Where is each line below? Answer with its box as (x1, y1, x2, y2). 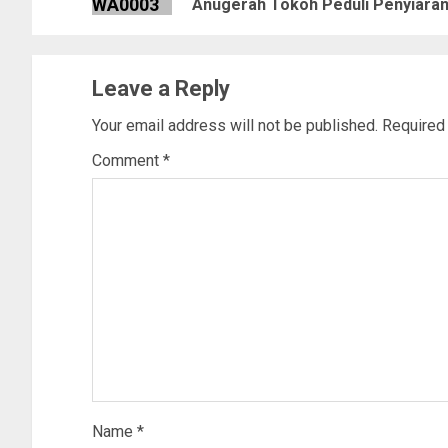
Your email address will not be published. (92, 116, 378, 136)
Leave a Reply (92, 76, 230, 102)
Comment (92, 151, 163, 171)
